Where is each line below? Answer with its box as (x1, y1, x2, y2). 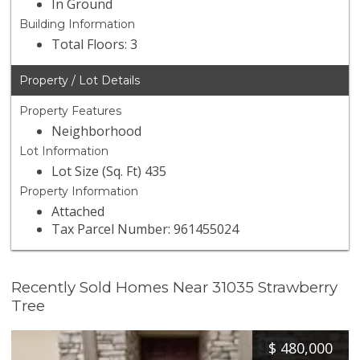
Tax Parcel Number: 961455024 (51, 220, 239, 239)
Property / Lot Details (19, 73, 141, 88)
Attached (51, 202, 105, 221)
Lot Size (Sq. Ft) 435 (51, 162, 167, 181)
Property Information (19, 184, 139, 199)
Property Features (19, 104, 122, 119)
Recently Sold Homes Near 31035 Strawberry (11, 278, 338, 297)
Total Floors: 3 (51, 35, 138, 54)
